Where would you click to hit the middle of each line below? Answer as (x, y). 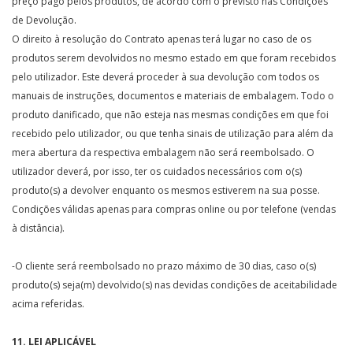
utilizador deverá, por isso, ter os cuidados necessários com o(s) (157, 171)
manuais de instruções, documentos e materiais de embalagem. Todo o (173, 96)
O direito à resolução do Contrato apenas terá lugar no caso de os (162, 39)
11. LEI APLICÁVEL (55, 342)
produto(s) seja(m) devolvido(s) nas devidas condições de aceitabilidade (175, 285)
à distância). (38, 228)
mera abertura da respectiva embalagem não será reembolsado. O (163, 152)
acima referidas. (48, 304)
